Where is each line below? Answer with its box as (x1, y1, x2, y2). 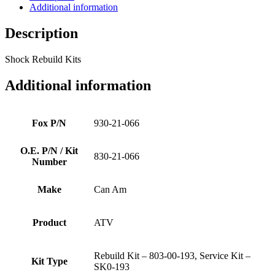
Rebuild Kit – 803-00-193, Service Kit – (94, 250, 250, 261)
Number (31, 156, 67, 167)
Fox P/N (32, 117, 66, 128)
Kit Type (31, 255, 68, 266)
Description (5, 25, 78, 42)
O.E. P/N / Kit (20, 145, 78, 156)
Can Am (94, 184, 126, 195)
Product (32, 217, 66, 228)
